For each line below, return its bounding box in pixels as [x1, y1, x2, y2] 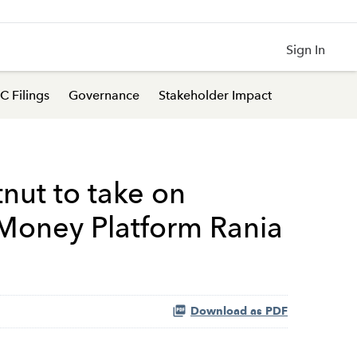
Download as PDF [190, 304, 288, 318]
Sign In [286, 42, 325, 57]
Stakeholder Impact [159, 87, 272, 103]
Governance [69, 87, 139, 103]
